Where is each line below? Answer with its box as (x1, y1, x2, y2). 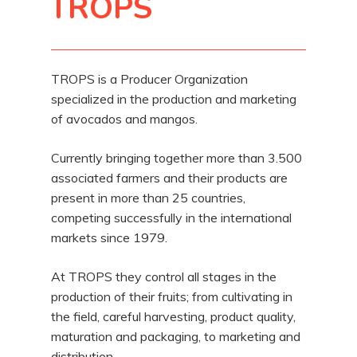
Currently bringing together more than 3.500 (51, 150, 303, 166)
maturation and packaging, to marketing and (51, 328, 301, 344)
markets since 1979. (51, 229, 168, 245)
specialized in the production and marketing (51, 91, 297, 107)
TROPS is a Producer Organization (51, 71, 249, 87)
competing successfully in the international (51, 210, 292, 226)
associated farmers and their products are (51, 170, 288, 186)
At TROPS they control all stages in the (51, 269, 277, 284)
